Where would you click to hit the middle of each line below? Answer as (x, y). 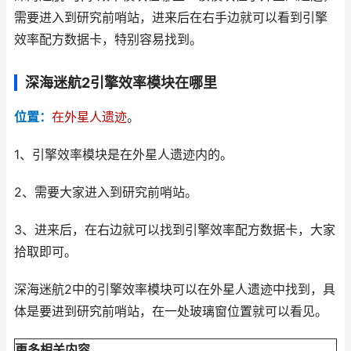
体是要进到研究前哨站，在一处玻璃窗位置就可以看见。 (171, 311)
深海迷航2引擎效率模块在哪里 (121, 83)
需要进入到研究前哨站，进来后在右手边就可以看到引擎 (171, 18)
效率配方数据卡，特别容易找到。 (108, 40)
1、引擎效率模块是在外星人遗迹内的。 (123, 155)
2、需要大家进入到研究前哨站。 (106, 192)
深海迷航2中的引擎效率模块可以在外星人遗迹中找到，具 (175, 289)
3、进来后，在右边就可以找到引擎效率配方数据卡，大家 (175, 230)
